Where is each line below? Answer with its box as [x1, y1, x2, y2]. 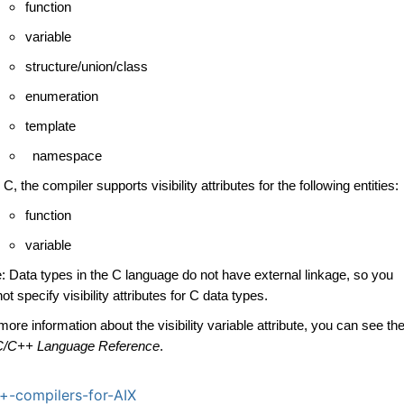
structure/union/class [25, 60, 148, 75]
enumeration [25, 89, 98, 105]
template [25, 119, 76, 134]
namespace [25, 149, 102, 164]
